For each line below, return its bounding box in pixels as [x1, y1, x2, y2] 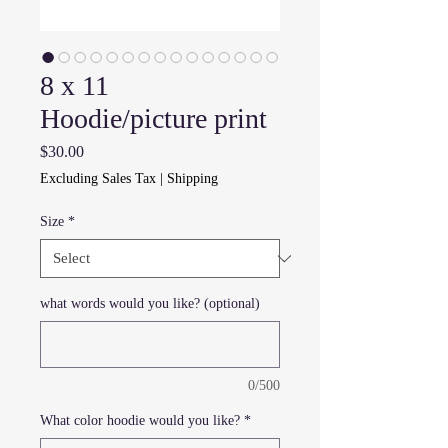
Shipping [167, 171, 218, 186]
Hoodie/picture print [40, 103, 267, 134]
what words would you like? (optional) [40, 296, 260, 311]
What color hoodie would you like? [40, 413, 240, 428]
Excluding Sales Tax [40, 171, 156, 186]
